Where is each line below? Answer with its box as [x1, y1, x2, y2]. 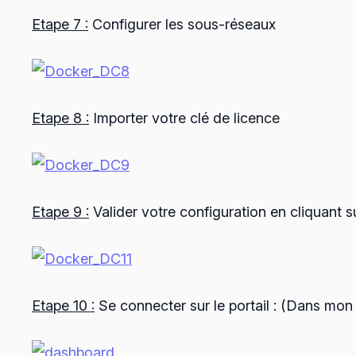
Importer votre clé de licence [89, 110, 280, 127]
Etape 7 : [32, 16, 88, 33]
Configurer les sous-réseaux [88, 16, 276, 33]
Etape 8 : [32, 110, 89, 127]
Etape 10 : [32, 297, 95, 315]
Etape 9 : [32, 203, 89, 221]
